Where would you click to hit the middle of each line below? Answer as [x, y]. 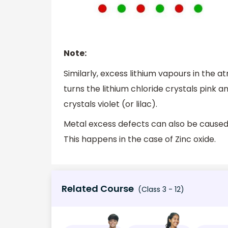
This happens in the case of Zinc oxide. [140, 139]
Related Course [98, 189]
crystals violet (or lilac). [110, 104]
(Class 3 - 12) [160, 190]
